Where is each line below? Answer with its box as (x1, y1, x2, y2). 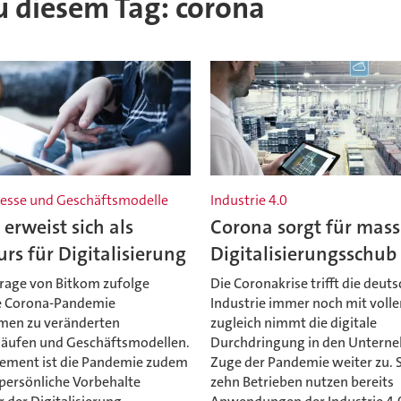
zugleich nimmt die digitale (210, 312, 378, 332)
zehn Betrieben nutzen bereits (210, 371, 395, 391)
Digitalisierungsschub (210, 241, 397, 268)
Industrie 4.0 (210, 191, 288, 210)
